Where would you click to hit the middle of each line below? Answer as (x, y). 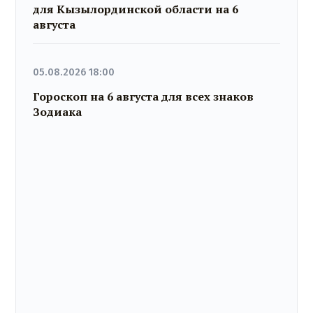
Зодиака (58, 111)
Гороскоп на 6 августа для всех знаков (144, 96)
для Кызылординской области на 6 (136, 9)
